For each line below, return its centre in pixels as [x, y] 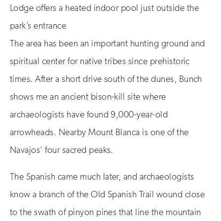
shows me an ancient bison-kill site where [88, 96]
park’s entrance [38, 25]
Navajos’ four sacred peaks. [62, 150]
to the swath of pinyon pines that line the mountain [106, 212]
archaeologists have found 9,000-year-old [89, 114]
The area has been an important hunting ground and [108, 43]
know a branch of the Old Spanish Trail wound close [108, 194]
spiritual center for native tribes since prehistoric [100, 61]
